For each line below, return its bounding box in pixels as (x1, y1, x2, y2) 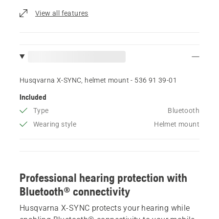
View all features (35, 9, 88, 17)
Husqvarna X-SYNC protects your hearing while (20, 203, 190, 213)
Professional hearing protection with (20, 171, 187, 184)
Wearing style (33, 120, 77, 128)
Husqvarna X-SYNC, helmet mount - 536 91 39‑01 (20, 76, 177, 84)
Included (20, 92, 46, 101)
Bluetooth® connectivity (20, 184, 131, 198)
